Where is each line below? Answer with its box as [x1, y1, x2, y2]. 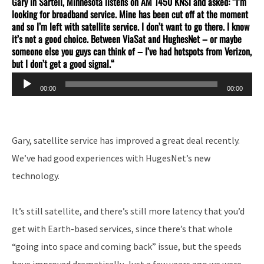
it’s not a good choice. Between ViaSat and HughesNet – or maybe [12, 32, 242, 47]
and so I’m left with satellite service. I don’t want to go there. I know [12, 19, 249, 34]
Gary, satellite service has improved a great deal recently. [12, 134, 240, 147]
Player [11, 93, 37, 105]
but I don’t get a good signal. [12, 57, 111, 71]
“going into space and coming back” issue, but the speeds [12, 240, 242, 253]
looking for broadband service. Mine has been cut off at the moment [12, 7, 248, 22]
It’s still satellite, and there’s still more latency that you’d [12, 205, 245, 217]
